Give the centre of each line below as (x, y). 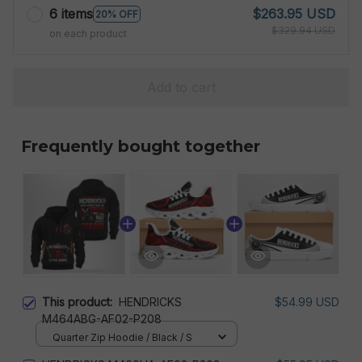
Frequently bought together (141, 146)
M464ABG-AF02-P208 (102, 319)
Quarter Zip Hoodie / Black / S (122, 337)
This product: (80, 302)
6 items (71, 14)
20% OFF (117, 14)
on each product (88, 34)
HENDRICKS (150, 302)
